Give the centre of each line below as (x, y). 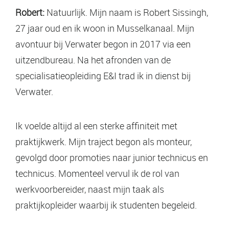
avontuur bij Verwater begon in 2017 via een (103, 44)
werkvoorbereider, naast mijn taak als (90, 189)
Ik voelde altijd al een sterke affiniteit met (96, 125)
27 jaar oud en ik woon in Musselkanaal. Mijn (105, 28)
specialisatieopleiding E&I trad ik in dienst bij (103, 75)
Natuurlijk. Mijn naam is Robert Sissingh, (126, 12)
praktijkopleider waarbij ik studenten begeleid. (106, 205)
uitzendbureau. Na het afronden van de (93, 60)
